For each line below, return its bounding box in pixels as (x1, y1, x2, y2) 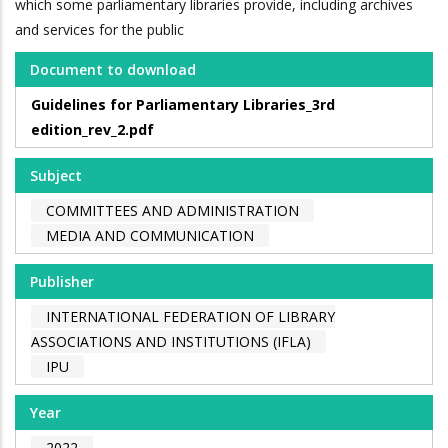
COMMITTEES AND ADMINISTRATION (46, 201, 299, 221)
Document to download (30, 60, 196, 80)
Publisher (30, 272, 94, 292)
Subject (30, 166, 82, 186)
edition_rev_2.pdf (31, 120, 154, 140)
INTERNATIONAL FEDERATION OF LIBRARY (46, 307, 335, 327)
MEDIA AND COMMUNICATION (46, 226, 254, 246)
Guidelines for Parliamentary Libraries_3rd (31, 95, 335, 115)
